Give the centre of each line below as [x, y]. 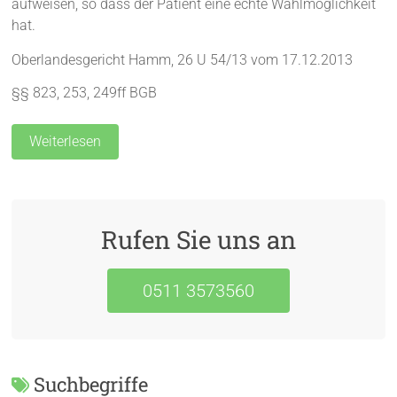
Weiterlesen [66, 141]
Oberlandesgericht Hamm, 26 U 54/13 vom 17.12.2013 [183, 59]
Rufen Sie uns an [198, 239]
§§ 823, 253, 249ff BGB [85, 92]
